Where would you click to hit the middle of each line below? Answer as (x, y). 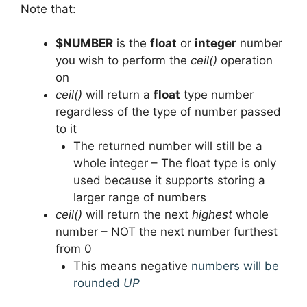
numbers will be (235, 266)
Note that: (48, 9)
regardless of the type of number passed (168, 112)
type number (217, 95)
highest (212, 215)
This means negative (132, 266)
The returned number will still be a (168, 146)
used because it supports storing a (169, 181)
